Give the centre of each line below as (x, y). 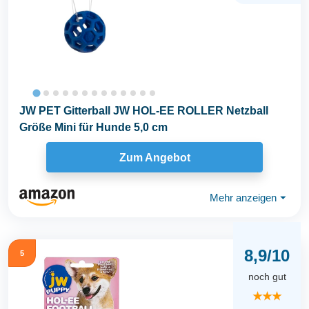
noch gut (267, 277)
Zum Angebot (154, 157)
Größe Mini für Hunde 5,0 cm (93, 128)
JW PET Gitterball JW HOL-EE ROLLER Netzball (144, 111)
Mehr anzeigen (243, 197)
